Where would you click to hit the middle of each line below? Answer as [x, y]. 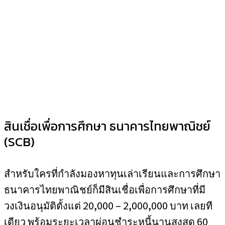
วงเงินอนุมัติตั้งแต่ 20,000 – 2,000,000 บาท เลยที [108, 205]
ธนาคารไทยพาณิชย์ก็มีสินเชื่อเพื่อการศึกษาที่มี [105, 189]
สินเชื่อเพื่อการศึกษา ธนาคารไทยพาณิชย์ [107, 126]
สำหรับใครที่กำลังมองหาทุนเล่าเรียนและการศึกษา [112, 173]
